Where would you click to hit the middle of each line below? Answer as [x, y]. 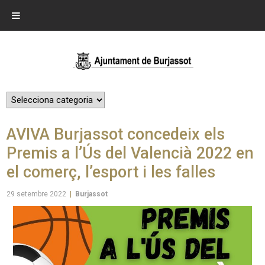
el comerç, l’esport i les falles [111, 172]
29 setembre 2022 [37, 194]
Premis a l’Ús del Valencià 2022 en [130, 153]
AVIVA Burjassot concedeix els [116, 134]
